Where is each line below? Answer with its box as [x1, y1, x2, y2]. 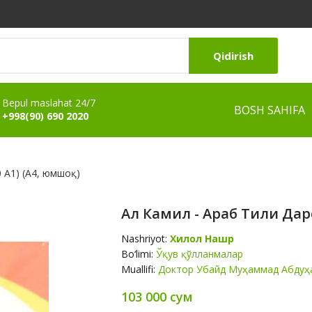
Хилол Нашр [170, 232, 234, 245]
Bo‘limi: [121, 247, 156, 260]
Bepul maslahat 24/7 [2, 96, 95, 109]
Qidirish [213, 48, 253, 63]
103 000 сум [121, 288, 193, 305]
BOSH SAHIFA [234, 102, 305, 118]
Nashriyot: [121, 232, 170, 245]
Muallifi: [121, 263, 158, 276]
